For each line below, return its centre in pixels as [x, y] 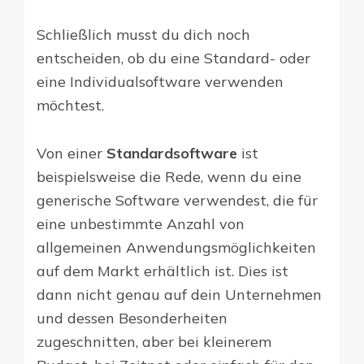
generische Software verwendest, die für [177, 201]
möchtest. [70, 106]
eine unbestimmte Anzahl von [141, 224]
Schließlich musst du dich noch [143, 35]
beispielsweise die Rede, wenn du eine [169, 177]
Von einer [71, 154]
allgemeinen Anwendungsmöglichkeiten [176, 248]
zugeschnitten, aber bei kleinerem [154, 342]
